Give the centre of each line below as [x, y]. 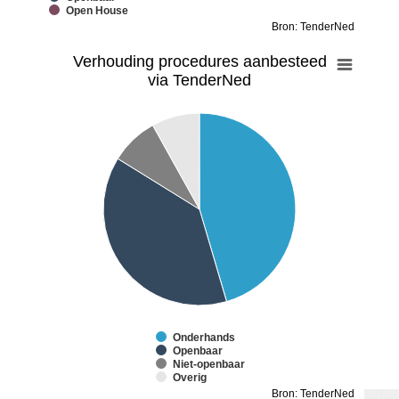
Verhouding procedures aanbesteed [199, 61]
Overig [190, 377]
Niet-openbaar [209, 364]
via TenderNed [199, 80]
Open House [97, 10]
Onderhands [204, 337]
